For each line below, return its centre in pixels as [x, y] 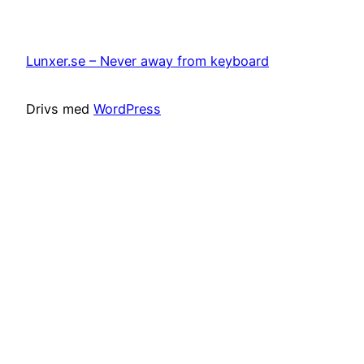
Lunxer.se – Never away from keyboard [147, 61]
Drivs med [60, 108]
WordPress [127, 108]
